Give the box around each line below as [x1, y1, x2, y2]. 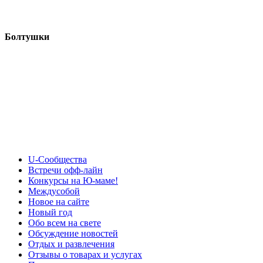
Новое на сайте [28, 196, 89, 207]
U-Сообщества [28, 154, 87, 164]
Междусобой [28, 186, 80, 196]
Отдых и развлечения [28, 238, 114, 249]
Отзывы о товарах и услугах [28, 249, 142, 259]
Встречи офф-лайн [28, 164, 103, 175]
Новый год [28, 207, 72, 217]
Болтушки [5, 31, 49, 42]
